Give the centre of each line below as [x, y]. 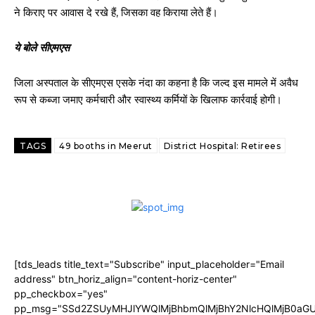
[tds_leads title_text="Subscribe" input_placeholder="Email [149, 264]
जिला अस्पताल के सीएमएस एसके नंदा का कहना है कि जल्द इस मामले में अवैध [156, 83]
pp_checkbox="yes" [61, 294]
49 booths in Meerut [106, 146]
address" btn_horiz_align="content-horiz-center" [126, 279]
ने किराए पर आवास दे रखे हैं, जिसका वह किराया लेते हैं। [116, 12]
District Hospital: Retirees [222, 146]
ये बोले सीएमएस [42, 47]
